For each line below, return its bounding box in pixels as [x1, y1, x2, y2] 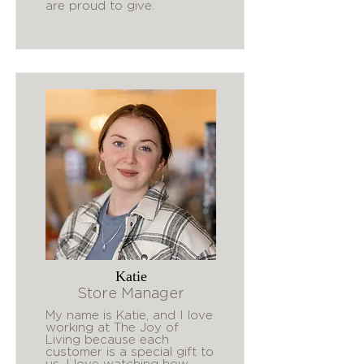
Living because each [45, 333, 169, 345]
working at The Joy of [45, 321, 179, 333]
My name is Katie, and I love [45, 309, 213, 321]
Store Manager [77, 285, 184, 301]
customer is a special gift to [45, 345, 214, 357]
